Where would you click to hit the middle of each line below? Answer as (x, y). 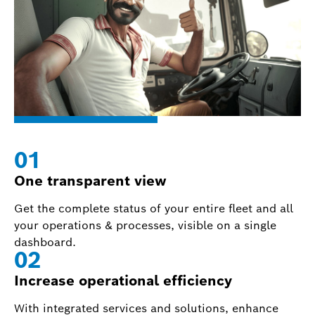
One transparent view (90, 181)
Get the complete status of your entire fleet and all (154, 208)
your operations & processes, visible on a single (145, 225)
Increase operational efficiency (123, 281)
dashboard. (47, 242)
